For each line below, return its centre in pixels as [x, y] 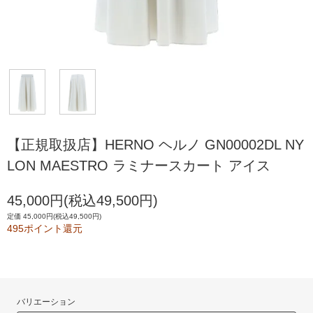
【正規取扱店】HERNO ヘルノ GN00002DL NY [155, 145]
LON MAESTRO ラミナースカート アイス [139, 166]
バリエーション [46, 302]
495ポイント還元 [45, 229]
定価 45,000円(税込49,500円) [54, 217]
